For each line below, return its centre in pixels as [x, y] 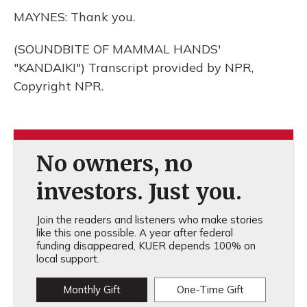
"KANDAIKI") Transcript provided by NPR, [134, 67]
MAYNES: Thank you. [74, 17]
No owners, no [114, 164]
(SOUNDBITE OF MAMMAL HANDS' [117, 49]
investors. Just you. [139, 192]
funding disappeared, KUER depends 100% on [146, 246]
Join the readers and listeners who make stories [149, 220]
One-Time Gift [210, 290]
